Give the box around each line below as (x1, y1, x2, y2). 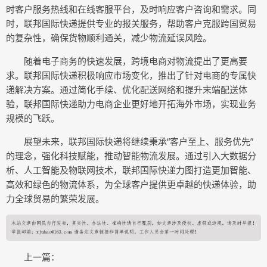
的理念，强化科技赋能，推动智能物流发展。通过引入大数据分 (6, 150, 256, 162)
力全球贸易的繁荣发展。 (6, 193, 104, 204)
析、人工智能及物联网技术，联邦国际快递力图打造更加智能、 (6, 164, 256, 176)
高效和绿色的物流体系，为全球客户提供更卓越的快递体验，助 (6, 178, 256, 190)
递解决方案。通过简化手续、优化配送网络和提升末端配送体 (6, 83, 247, 95)
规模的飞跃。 (6, 112, 60, 124)
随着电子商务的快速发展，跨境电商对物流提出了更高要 (24, 55, 247, 67)
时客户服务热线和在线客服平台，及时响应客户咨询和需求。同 (6, 3, 256, 15)
